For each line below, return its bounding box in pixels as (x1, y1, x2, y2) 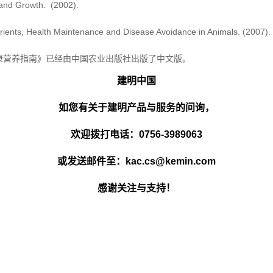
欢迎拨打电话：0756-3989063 (71, 129, 202, 140)
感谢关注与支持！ (97, 183, 175, 193)
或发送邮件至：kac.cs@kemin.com (57, 156, 216, 166)
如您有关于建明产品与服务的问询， (58, 102, 214, 113)
